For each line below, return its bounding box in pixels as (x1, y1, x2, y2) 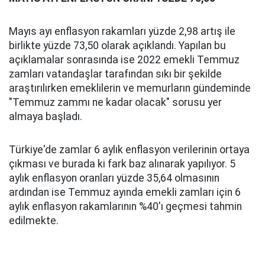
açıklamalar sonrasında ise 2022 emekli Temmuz (9, 54, 240, 66)
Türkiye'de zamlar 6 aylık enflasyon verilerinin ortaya (9, 144, 250, 156)
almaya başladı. (9, 111, 82, 122)
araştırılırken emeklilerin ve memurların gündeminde (9, 82, 251, 94)
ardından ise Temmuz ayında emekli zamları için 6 (9, 186, 241, 198)
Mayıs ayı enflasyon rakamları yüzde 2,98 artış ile (9, 25, 235, 37)
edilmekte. (9, 215, 59, 227)
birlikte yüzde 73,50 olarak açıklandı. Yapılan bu (9, 40, 226, 51)
